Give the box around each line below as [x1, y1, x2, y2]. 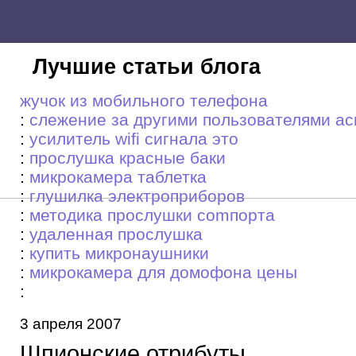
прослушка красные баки [29, 149, 226, 167]
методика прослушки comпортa [29, 206, 275, 224]
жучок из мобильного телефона [20, 91, 268, 110]
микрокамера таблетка [29, 168, 207, 186]
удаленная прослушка [29, 225, 203, 243]
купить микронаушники [29, 244, 209, 262]
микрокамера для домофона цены [29, 263, 297, 281]
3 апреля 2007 [20, 315, 122, 332]
